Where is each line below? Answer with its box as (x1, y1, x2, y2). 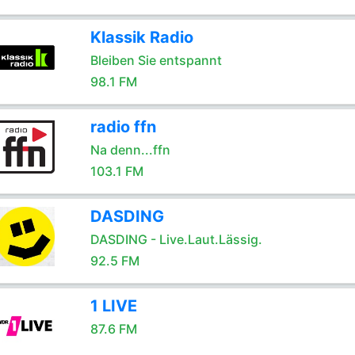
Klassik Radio (90, 28, 193, 47)
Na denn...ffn (90, 142, 170, 158)
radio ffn (90, 117, 156, 136)
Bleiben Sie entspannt (90, 52, 222, 68)
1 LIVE (90, 296, 137, 315)
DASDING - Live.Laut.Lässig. (90, 231, 262, 247)
